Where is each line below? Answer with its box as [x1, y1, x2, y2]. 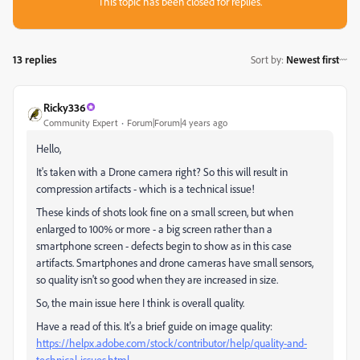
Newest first [286, 53, 339, 67]
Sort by [251, 53, 281, 67]
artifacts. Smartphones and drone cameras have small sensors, [36, 255, 313, 269]
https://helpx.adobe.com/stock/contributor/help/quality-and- [36, 335, 307, 350]
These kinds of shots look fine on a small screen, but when [36, 204, 293, 219]
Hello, [36, 141, 61, 155]
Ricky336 [43, 100, 86, 114]
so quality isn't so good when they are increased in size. [36, 272, 278, 286]
